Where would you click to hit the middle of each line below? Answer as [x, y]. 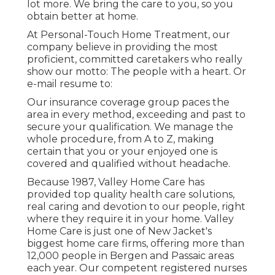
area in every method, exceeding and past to [136, 115]
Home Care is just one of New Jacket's [119, 231]
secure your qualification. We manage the [130, 127]
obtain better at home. [83, 17]
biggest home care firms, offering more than [136, 244]
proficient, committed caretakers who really [135, 60]
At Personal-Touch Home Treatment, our [129, 35]
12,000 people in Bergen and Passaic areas [130, 256]
